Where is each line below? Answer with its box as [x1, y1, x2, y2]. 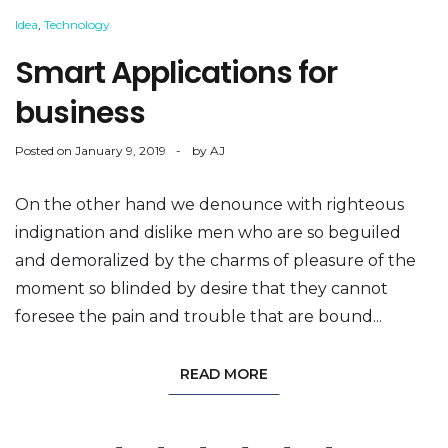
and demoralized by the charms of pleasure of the [15, 250, 416, 270]
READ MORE [180, 364, 268, 383]
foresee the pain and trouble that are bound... [15, 306, 382, 326]
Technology [44, 16, 110, 32]
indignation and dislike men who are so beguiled [15, 222, 401, 242]
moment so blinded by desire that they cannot [15, 278, 388, 298]
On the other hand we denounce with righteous [15, 194, 404, 214]
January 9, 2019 [75, 142, 166, 158]
